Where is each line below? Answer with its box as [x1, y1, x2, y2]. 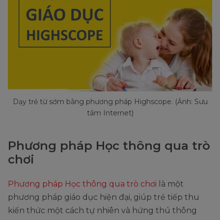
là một [157, 179, 184, 189]
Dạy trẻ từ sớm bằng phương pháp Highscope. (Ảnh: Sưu [12, 97, 208, 106]
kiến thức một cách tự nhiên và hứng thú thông [8, 205, 197, 215]
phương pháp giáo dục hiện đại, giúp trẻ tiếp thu [8, 192, 199, 202]
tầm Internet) [86, 108, 134, 117]
